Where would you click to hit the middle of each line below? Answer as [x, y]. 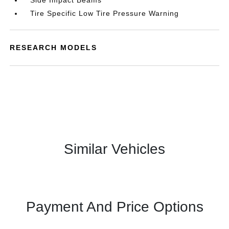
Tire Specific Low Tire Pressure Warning [105, 13]
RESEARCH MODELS [54, 48]
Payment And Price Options [114, 207]
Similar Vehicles [114, 149]
